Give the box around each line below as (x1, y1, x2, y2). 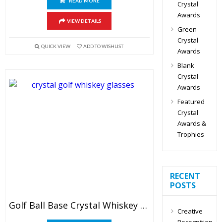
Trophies (177, 130, 204, 139)
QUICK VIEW (41, 43, 70, 49)
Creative (177, 207, 203, 216)
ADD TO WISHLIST (83, 43, 123, 49)
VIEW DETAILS (66, 18, 102, 24)
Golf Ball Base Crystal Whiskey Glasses (140, 199, 147, 211)
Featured (177, 97, 205, 106)
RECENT (169, 170, 200, 181)
